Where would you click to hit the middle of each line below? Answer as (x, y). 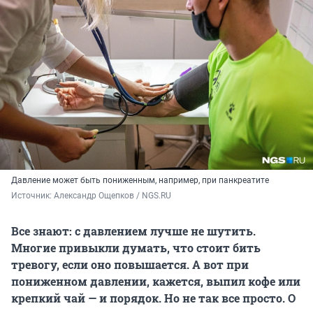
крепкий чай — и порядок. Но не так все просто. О (153, 298)
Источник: (32, 196)
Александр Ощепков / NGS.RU (112, 196)
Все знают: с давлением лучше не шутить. (133, 231)
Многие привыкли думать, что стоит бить (136, 248)
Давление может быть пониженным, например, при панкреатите (140, 181)
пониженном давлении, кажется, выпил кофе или (156, 282)
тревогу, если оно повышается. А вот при (130, 265)
